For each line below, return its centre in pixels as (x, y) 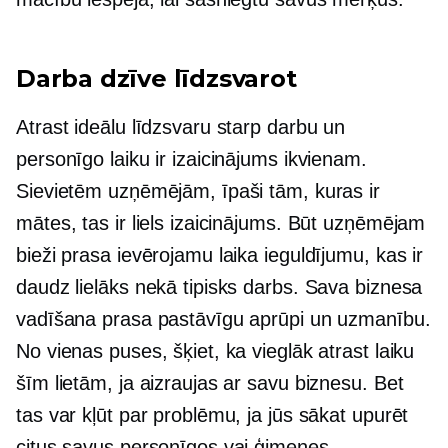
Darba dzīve (91, 78)
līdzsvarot (231, 78)
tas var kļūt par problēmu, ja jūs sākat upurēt (212, 415)
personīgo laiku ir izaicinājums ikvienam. (191, 159)
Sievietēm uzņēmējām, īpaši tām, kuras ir (198, 191)
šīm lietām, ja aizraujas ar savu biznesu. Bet (210, 383)
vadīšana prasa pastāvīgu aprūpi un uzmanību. (223, 319)
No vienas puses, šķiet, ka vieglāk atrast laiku (215, 351)
